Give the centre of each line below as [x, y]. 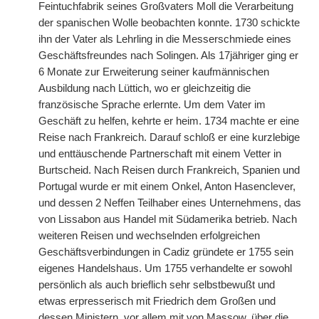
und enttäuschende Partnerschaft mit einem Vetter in [160, 154]
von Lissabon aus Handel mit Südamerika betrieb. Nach [168, 219]
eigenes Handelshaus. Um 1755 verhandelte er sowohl [165, 268]
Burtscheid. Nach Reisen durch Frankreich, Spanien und [169, 170]
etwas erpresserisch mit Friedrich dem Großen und [157, 301]
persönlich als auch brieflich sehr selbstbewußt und [157, 285]
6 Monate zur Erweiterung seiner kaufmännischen [154, 72]
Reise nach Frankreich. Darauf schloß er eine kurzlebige [169, 137]
